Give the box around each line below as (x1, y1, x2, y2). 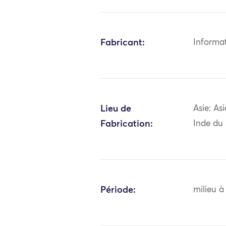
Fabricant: (100, 38, 145, 47)
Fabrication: (100, 119, 153, 129)
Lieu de (100, 104, 132, 114)
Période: (100, 185, 136, 195)
